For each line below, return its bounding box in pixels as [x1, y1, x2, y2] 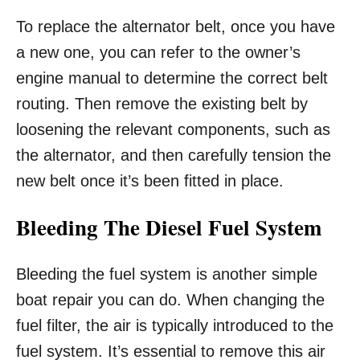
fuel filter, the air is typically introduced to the [16, 317, 333, 335]
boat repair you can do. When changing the [16, 291, 325, 309]
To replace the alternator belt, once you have [16, 18, 335, 36]
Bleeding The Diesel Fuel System [16, 211, 321, 243]
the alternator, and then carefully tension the [16, 146, 331, 165]
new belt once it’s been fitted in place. [16, 172, 284, 190]
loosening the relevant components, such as [16, 121, 330, 139]
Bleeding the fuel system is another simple [16, 265, 317, 284]
